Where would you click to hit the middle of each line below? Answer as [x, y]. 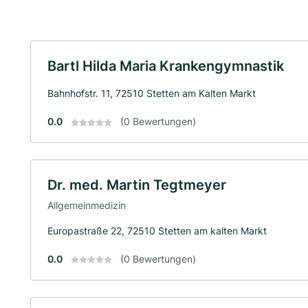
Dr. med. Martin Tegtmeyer [137, 185]
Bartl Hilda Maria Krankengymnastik [166, 66]
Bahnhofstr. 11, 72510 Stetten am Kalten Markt [152, 93]
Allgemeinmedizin [87, 205]
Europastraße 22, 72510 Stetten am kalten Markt [157, 230]
